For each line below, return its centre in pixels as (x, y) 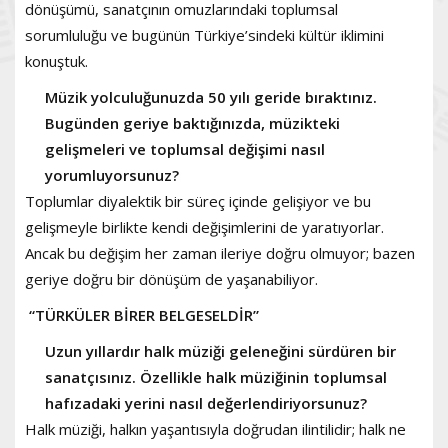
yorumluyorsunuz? (112, 174)
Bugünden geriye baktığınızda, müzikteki (192, 122)
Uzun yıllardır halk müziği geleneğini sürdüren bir (220, 350)
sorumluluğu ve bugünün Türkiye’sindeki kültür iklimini (204, 34)
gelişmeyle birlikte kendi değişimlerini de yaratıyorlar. (204, 226)
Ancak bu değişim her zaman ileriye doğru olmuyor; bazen (220, 252)
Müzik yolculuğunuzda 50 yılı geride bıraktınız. (211, 96)
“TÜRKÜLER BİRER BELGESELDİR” (142, 314)
